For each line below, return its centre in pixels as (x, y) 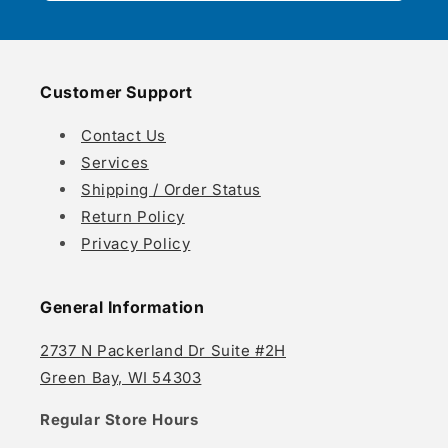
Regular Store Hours (119, 419)
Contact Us (123, 135)
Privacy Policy (136, 243)
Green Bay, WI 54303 (121, 377)
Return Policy (133, 216)
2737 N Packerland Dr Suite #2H (163, 350)
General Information (122, 307)
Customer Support (116, 92)
